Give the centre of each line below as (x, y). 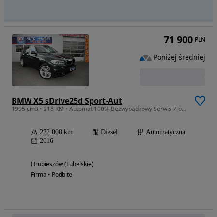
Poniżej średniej (179, 57)
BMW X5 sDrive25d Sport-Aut (67, 101)
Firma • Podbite (52, 174)
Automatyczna (165, 132)
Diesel (109, 132)
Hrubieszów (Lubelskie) (62, 164)
